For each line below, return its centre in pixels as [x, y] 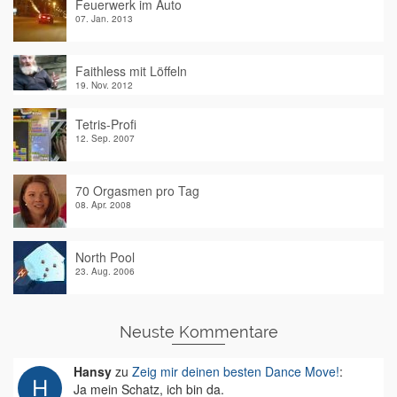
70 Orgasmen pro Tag [137, 191]
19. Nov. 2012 [104, 86]
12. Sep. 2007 [105, 139]
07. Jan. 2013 [104, 19]
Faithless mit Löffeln [131, 71]
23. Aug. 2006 [105, 272]
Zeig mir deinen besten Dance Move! [236, 372]
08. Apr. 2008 [103, 205]
